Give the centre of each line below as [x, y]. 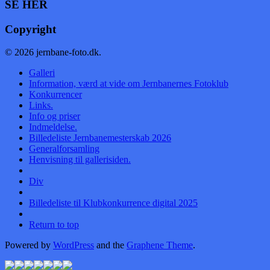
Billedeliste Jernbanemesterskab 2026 [100, 138]
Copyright [30, 29]
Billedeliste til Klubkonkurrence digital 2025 [113, 203]
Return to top [54, 225]
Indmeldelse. [53, 127]
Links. [41, 105]
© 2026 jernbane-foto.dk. [53, 52]
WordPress [74, 245]
